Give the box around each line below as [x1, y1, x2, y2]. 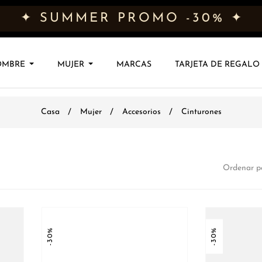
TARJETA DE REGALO [175, 60, 260, 69]
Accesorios [122, 107, 161, 116]
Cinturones [181, 107, 222, 116]
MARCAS [116, 60, 152, 69]
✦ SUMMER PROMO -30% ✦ [20, 12, 244, 25]
